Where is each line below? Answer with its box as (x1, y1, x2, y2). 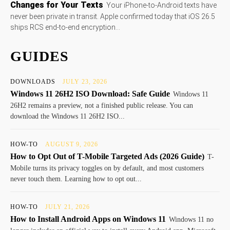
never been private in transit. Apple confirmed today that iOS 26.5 (10, 12, 215, 21)
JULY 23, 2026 (63, 78, 107, 86)
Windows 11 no (169, 216, 214, 224)
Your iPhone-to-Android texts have (106, 1, 217, 10)
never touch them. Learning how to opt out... (10, 175, 142, 183)
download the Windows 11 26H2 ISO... (10, 112, 125, 121)
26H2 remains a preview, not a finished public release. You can (10, 102, 193, 110)
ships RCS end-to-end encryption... (10, 23, 120, 32)
